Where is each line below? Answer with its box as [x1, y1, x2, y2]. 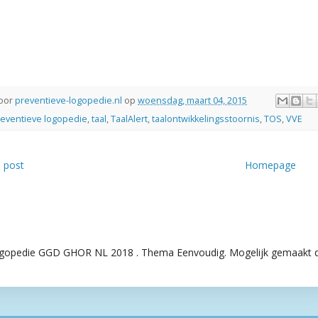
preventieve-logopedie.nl [15, 94, 122, 106]
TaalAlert [111, 113, 148, 126]
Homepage [245, 158, 296, 172]
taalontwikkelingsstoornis [152, 113, 260, 126]
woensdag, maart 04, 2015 [138, 94, 247, 106]
